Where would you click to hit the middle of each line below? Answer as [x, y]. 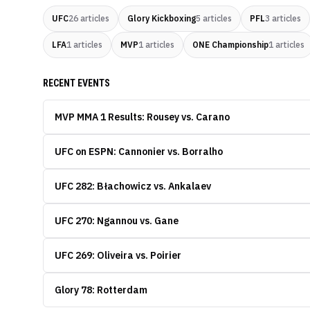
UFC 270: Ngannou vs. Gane [117, 221]
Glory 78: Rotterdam [101, 290]
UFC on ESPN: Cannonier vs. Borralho [139, 152]
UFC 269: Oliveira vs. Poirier [118, 255]
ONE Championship [230, 45]
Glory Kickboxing [162, 18]
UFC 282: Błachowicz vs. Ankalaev [133, 186]
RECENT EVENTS [76, 83]
